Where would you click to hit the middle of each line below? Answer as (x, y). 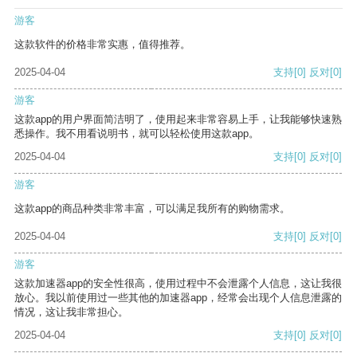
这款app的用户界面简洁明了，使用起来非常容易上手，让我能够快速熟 (178, 120)
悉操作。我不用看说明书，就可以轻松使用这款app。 (137, 134)
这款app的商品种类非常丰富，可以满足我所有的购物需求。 (152, 209)
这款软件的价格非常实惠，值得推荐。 (102, 45)
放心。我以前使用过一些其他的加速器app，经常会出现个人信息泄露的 (178, 298)
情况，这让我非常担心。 (71, 312)
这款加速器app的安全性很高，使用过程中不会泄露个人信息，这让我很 (178, 284)
